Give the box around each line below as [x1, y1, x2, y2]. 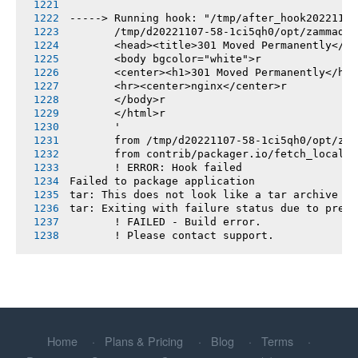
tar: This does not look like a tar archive [70, 188, 339, 201]
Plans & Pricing [105, 332, 184, 349]
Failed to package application [70, 174, 256, 187]
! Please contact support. [70, 229, 275, 241]
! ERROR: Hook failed [70, 161, 243, 173]
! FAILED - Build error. [70, 215, 262, 228]
